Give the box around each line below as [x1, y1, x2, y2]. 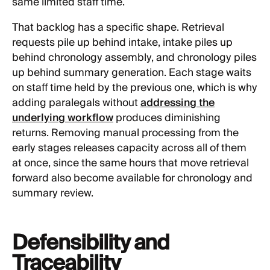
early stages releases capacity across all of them [12, 139, 246, 157]
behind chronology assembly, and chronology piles [12, 48, 257, 67]
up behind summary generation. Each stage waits [12, 63, 251, 82]
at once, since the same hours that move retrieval [12, 154, 249, 172]
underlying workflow [12, 108, 113, 127]
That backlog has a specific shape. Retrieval [12, 18, 224, 37]
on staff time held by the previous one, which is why [12, 78, 257, 97]
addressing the [140, 93, 215, 112]
